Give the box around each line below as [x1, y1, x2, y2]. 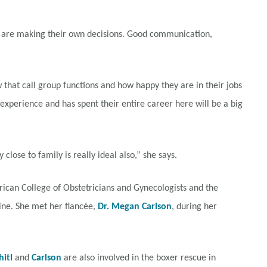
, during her [172, 202, 217, 212]
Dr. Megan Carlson [98, 202, 172, 212]
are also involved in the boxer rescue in [61, 253, 216, 263]
